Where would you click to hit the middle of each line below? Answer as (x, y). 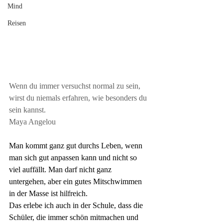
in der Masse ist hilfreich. (48, 194)
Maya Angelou (32, 122)
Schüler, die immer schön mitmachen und (75, 218)
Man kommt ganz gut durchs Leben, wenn (77, 146)
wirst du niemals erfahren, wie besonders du (79, 98)
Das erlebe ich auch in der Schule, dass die (77, 206)
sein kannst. (27, 110)
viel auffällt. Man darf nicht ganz (61, 170)
